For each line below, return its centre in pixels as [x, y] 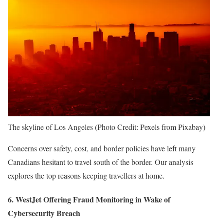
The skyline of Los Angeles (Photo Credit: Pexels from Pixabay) [107, 127]
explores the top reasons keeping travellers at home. [86, 176]
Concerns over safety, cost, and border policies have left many [102, 148]
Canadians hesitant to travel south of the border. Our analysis [100, 162]
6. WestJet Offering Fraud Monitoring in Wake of [89, 200]
